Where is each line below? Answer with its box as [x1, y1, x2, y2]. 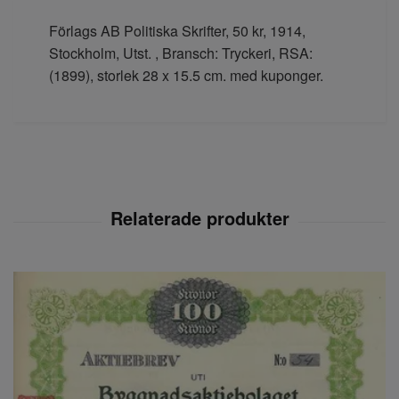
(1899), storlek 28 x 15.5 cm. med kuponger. [49, 64, 323, 85]
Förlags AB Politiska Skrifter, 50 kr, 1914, [49, 20, 305, 41]
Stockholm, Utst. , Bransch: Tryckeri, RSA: [49, 42, 313, 63]
